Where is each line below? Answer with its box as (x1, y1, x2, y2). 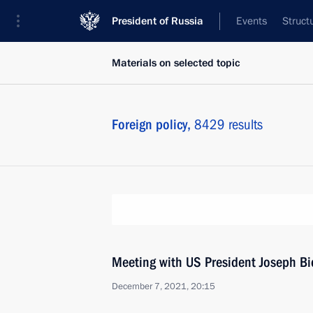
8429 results (194, 116, 263, 133)
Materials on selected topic (112, 56, 240, 70)
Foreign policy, (112, 116, 194, 133)
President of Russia (112, 14, 203, 28)
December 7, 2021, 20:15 (112, 280, 215, 293)
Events (236, 14, 267, 28)
